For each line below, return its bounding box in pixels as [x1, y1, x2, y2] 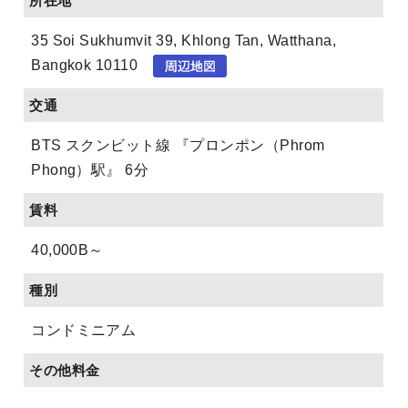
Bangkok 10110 [31, 56, 153, 73]
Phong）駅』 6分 [31, 161, 149, 178]
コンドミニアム [31, 321, 137, 338]
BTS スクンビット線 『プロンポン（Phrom [31, 137, 325, 153]
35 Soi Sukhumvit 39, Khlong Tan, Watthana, [31, 32, 337, 48]
